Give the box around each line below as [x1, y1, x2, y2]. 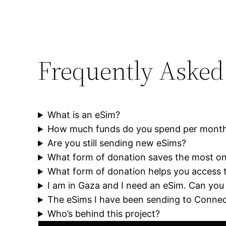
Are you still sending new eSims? [47, 138, 187, 149]
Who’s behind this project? [47, 208, 160, 219]
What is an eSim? [47, 109, 121, 121]
